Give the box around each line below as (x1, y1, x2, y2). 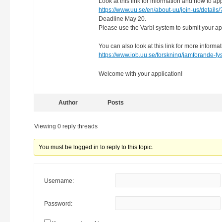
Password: (44, 200, 72, 207)
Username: (44, 177, 74, 184)
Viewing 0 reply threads (34, 122, 98, 130)
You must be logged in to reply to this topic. (39, 143, 154, 151)
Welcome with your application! (99, 70, 182, 77)
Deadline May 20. (99, 15, 146, 23)
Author (58, 99, 78, 106)
